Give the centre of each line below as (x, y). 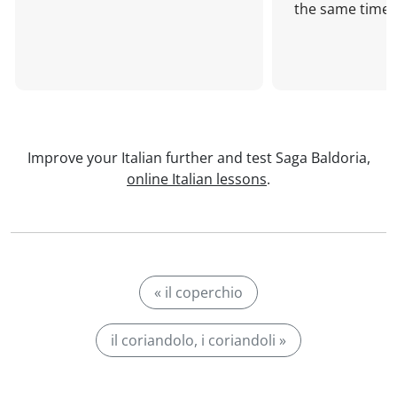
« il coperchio (198, 292)
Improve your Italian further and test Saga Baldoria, (198, 158)
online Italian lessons (197, 179)
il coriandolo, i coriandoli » (198, 340)
